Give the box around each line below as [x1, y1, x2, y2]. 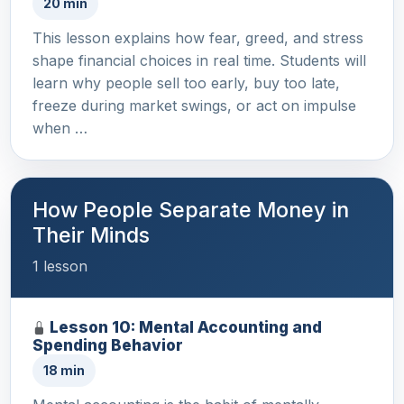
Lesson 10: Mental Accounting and [50, 317, 322, 336]
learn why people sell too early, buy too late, [32, 73, 340, 92]
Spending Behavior [32, 335, 183, 354]
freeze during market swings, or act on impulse [32, 96, 356, 115]
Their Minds [32, 221, 150, 248]
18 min [43, 362, 85, 378]
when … [32, 118, 87, 137]
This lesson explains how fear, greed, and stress [32, 28, 363, 47]
